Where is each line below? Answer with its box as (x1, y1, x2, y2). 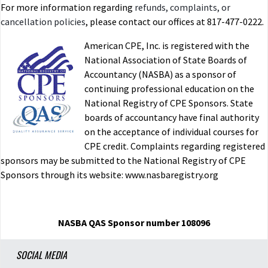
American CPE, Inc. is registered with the (84, 39, 249, 52)
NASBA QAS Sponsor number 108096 (58, 217, 210, 229)
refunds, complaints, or (135, 1, 230, 14)
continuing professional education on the (84, 83, 254, 95)
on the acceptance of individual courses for (84, 126, 258, 138)
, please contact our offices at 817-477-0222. (86, 16, 264, 28)
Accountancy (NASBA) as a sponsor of (84, 68, 236, 81)
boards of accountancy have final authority (84, 111, 259, 124)
